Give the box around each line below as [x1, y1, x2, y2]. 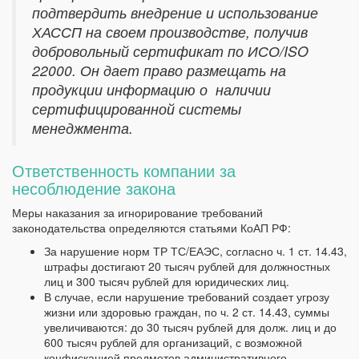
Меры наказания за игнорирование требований [12, 204, 263, 221]
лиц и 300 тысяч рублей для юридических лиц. [44, 273, 289, 290]
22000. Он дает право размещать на [32, 60, 286, 81]
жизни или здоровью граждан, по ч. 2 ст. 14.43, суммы [44, 304, 329, 321]
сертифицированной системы [32, 99, 241, 119]
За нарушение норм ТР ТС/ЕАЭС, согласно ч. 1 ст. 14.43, [44, 243, 347, 260]
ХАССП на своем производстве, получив [32, 22, 308, 42]
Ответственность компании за [12, 159, 236, 183]
